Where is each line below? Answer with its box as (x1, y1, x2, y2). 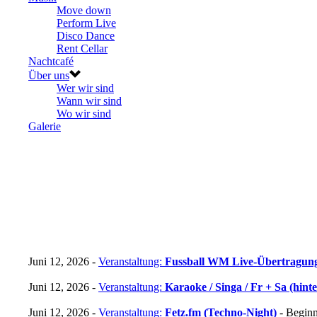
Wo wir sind (57, 107, 111, 120)
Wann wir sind (57, 94, 122, 107)
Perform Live (57, 16, 116, 29)
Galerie (28, 120, 61, 132)
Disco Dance (57, 29, 115, 42)
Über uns (28, 69, 69, 81)
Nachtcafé (28, 54, 74, 67)
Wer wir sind (57, 81, 114, 94)
